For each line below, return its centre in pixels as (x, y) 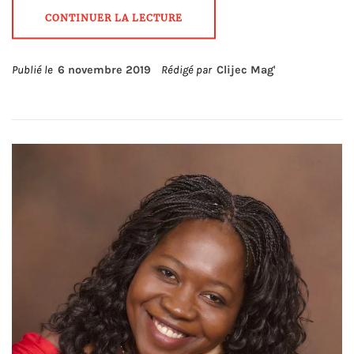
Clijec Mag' (246, 70)
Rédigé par (188, 70)
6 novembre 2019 (104, 70)
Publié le (35, 70)
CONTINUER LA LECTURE (114, 18)
